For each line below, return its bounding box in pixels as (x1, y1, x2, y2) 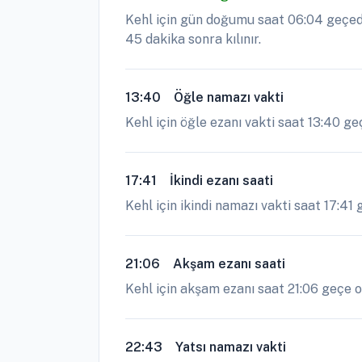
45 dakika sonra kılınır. (125, 32, 261, 47)
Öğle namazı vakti (174, 90, 284, 105)
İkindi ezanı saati (170, 173, 273, 188)
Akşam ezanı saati (173, 256, 285, 271)
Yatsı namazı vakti (175, 339, 286, 355)
